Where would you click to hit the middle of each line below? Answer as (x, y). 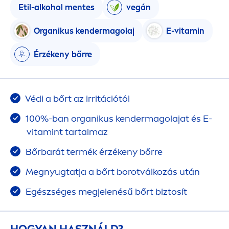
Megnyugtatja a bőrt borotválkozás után (112, 172)
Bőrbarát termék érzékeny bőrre (93, 152)
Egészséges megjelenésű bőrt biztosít (105, 192)
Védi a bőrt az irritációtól (77, 99)
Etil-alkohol (42, 7)
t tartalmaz (84, 132)
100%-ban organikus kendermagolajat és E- (118, 119)
